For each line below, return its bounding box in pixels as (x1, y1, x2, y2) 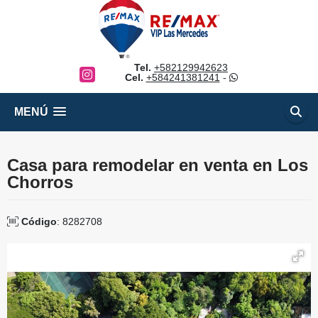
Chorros (7, 172, 73, 192)
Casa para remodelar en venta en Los (7, 155, 308, 175)
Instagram (79, 68, 125, 79)
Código (21, 216, 57, 227)
